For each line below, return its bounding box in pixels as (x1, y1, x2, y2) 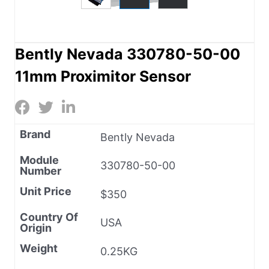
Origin (20, 221, 52, 234)
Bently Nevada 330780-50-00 (15, 44, 240, 63)
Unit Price (20, 184, 71, 198)
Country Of (20, 210, 78, 223)
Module (20, 153, 59, 166)
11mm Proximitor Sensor (15, 67, 191, 85)
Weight (20, 241, 58, 255)
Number (20, 164, 61, 177)
